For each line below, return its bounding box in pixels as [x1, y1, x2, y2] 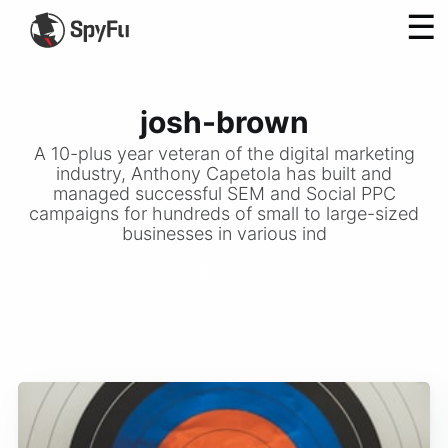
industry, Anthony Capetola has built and [56, 162, 392, 184]
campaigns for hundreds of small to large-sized [29, 202, 419, 224]
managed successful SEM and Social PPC [52, 182, 396, 204]
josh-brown [139, 103, 309, 140]
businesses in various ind [121, 222, 327, 244]
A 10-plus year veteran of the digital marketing [33, 142, 415, 164]
